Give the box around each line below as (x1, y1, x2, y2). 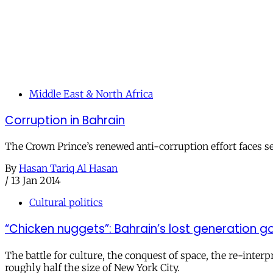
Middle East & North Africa (29, 87, 153, 100)
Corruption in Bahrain (5, 112, 125, 129)
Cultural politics (29, 196, 103, 209)
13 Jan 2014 (11, 174, 61, 187)
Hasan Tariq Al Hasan (19, 162, 118, 175)
